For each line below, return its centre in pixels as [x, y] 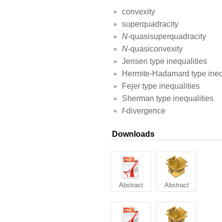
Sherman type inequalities [168, 99]
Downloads [133, 134]
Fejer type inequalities [161, 86]
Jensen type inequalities [165, 61]
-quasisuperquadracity [167, 37]
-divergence [145, 111]
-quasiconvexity [155, 49]
